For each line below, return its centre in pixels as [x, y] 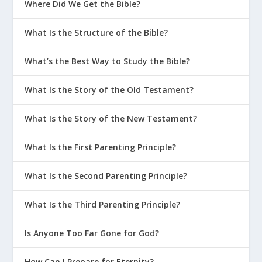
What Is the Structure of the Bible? [96, 33]
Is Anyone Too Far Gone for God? [92, 233]
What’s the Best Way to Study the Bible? [108, 61]
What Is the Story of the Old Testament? [109, 90]
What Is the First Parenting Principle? [101, 147]
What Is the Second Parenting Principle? [106, 176]
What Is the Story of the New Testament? [111, 119]
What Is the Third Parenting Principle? [103, 205]
